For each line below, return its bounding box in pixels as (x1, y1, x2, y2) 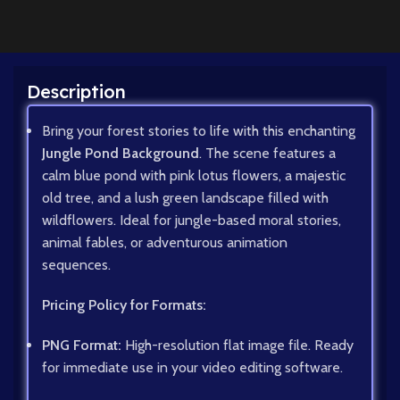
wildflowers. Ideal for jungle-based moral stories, (42, 212, 341, 229)
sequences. (42, 256, 111, 274)
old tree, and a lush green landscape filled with (42, 189, 329, 207)
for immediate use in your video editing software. (42, 359, 343, 377)
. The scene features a (199, 145, 336, 162)
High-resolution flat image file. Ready (121, 337, 354, 354)
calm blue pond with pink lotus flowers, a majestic (42, 167, 346, 185)
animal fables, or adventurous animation (42, 234, 287, 252)
